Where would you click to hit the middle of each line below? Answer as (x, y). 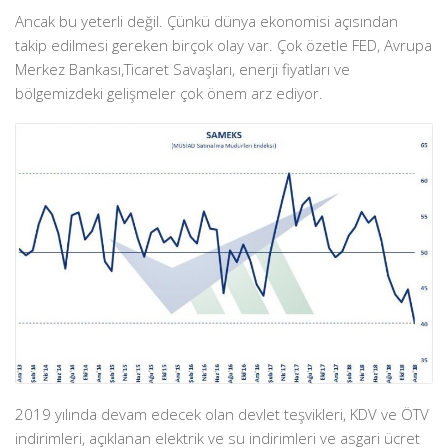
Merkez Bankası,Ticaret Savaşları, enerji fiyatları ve (182, 69)
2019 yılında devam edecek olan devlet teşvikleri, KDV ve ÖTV (222, 413)
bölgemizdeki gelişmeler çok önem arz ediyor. (169, 93)
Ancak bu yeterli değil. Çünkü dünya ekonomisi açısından (206, 21)
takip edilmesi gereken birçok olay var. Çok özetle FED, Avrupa (223, 45)
